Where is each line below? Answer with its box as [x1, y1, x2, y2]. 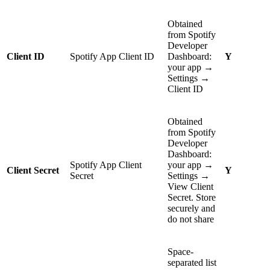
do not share [168, 214, 214, 225]
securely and [168, 203, 215, 214]
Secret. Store [168, 192, 216, 203]
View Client [168, 181, 213, 192]
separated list [168, 257, 216, 268]
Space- [168, 246, 193, 257]
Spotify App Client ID [70, 51, 154, 62]
